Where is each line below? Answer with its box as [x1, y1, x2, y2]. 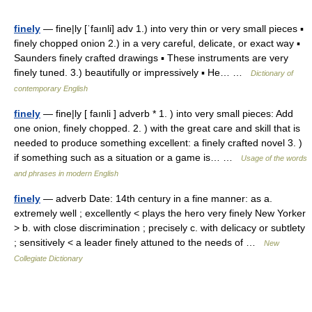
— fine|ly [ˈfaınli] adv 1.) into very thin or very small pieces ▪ [40, 23, 304, 34]
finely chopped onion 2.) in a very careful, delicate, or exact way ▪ [14, 38, 300, 49]
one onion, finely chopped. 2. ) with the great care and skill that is [14, 123, 300, 134]
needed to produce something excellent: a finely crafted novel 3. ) [14, 137, 302, 148]
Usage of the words [241, 154, 307, 162]
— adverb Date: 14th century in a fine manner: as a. [40, 193, 272, 204]
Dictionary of [251, 69, 293, 77]
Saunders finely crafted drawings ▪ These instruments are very [14, 52, 288, 63]
